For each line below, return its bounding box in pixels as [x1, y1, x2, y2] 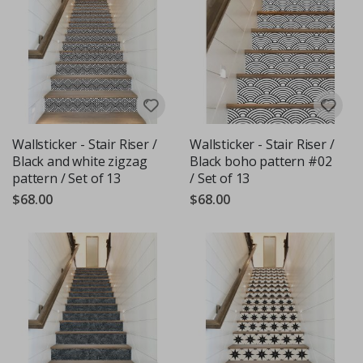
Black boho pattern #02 [190, 152, 332, 170]
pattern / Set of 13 [12, 169, 121, 187]
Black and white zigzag [12, 152, 147, 170]
